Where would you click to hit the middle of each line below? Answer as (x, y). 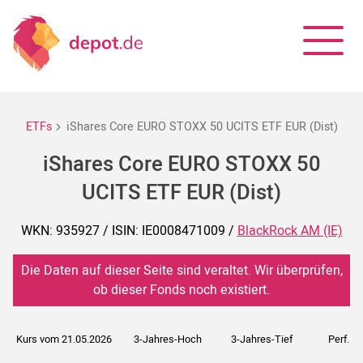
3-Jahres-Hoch (168, 339)
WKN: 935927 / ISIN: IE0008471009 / (129, 231)
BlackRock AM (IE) (290, 231)
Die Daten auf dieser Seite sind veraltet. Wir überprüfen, (181, 270)
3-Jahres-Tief (262, 339)
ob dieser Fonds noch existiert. (181, 290)
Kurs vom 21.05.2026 (64, 339)
